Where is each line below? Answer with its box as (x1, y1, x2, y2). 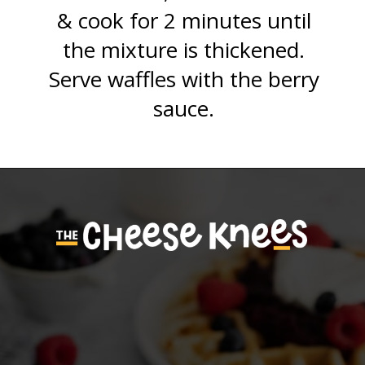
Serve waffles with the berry (48, 64, 319, 95)
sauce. (153, 94, 215, 124)
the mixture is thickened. (63, 35, 306, 65)
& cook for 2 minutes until (56, 6, 311, 36)
